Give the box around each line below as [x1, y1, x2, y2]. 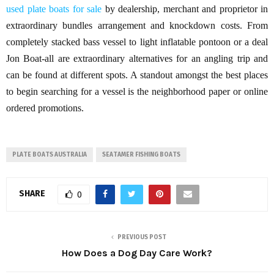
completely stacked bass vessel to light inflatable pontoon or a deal [6, 36, 268, 47]
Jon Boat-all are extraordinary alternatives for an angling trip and [6, 53, 268, 64]
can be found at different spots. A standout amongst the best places [6, 69, 268, 80]
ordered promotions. [6, 102, 84, 113]
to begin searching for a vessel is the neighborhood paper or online [6, 86, 268, 97]
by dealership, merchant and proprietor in [102, 3, 268, 14]
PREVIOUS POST [117, 233, 166, 241]
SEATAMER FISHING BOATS [102, 150, 180, 158]
